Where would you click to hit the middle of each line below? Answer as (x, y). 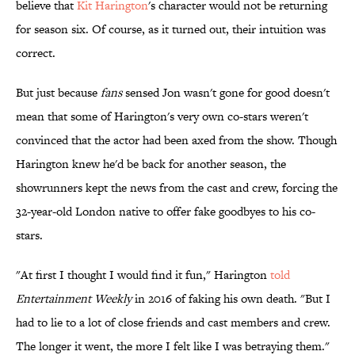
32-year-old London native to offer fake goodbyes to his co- (166, 212)
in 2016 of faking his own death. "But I (231, 299)
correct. (36, 53)
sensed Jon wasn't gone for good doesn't (226, 93)
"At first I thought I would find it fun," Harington (143, 275)
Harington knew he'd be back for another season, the (151, 164)
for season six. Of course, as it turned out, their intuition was (171, 29)
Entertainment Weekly (74, 299)
